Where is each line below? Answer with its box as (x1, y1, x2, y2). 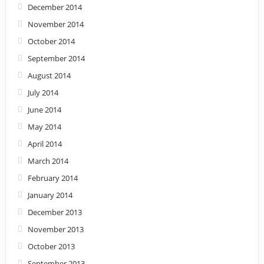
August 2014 (27, 70, 71, 81)
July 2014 (27, 87, 58, 98)
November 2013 (27, 224, 84, 235)
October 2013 (27, 241, 75, 252)
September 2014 (27, 53, 85, 64)
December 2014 (27, 2, 82, 13)
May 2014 (27, 121, 61, 133)
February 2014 (27, 173, 78, 184)
